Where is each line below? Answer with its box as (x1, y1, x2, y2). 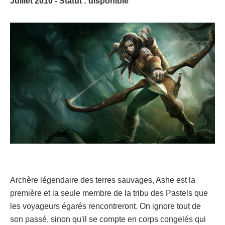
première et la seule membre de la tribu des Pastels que (10, 189, 208, 198)
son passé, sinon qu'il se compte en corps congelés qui (10, 215, 206, 224)
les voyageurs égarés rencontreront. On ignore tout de (10, 202, 201, 211)
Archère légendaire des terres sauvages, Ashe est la (10, 176, 195, 185)
